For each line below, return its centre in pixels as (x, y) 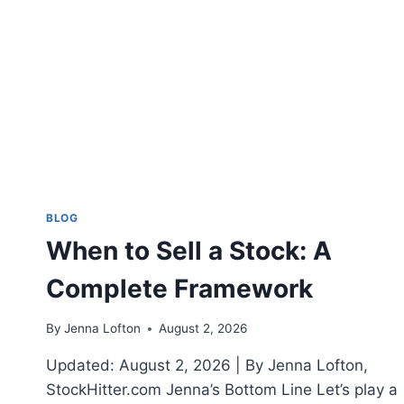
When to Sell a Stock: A (189, 250)
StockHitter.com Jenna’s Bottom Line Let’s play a (222, 390)
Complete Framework (179, 288)
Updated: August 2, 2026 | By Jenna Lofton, (207, 366)
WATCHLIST (162, 55)
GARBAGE (155, 111)
